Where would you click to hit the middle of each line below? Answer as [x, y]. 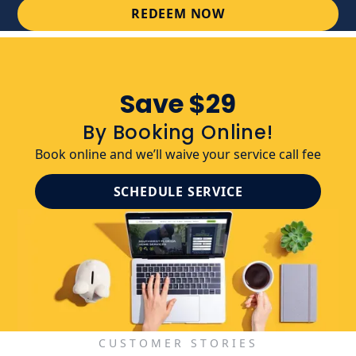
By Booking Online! [178, 133]
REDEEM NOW [178, 14]
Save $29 [178, 104]
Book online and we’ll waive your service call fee [178, 155]
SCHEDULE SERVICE [178, 192]
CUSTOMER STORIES [178, 343]
